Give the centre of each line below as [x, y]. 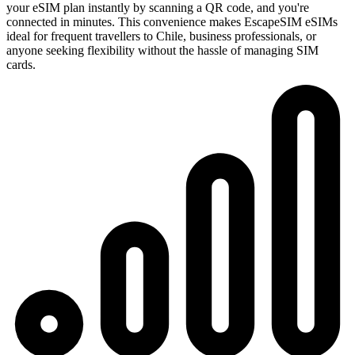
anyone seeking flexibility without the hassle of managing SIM [162, 50]
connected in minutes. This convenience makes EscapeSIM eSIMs [172, 21]
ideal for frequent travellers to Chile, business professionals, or [161, 36]
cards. [21, 64]
